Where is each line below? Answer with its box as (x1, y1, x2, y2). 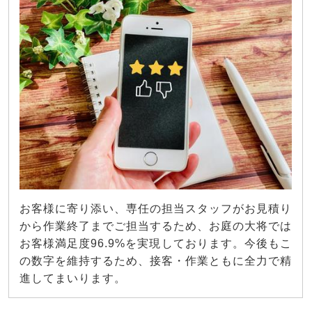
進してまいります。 (19, 272, 126, 285)
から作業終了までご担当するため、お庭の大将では (19, 220, 292, 233)
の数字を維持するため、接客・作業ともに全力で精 (19, 255, 292, 267)
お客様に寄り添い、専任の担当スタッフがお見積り (19, 203, 292, 215)
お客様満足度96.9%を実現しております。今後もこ (19, 237, 292, 250)
